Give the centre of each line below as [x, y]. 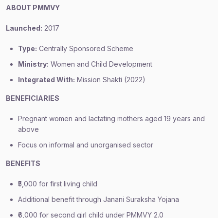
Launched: [24, 28]
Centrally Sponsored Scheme [85, 48]
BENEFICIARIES [33, 98]
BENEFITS [23, 163]
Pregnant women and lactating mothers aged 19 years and [111, 118]
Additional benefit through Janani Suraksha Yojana [99, 199]
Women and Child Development [100, 64]
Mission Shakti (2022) [110, 80]
